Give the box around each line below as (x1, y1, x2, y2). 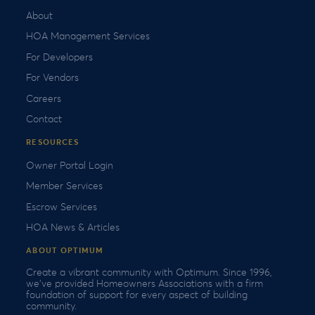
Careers (26, 94, 62, 104)
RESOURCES (26, 139, 79, 147)
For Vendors (26, 73, 79, 84)
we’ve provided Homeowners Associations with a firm (26, 278, 264, 289)
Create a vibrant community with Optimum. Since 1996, (26, 267, 273, 278)
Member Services (26, 181, 103, 192)
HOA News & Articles (26, 222, 120, 233)
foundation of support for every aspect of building (26, 290, 248, 300)
